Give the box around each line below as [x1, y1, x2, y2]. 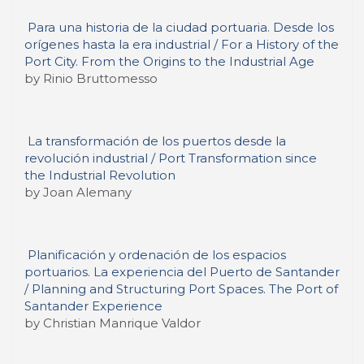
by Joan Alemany [24, 184, 132, 200]
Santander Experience [24, 298, 162, 314]
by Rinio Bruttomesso [24, 71, 158, 86]
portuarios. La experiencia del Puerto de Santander [24, 264, 340, 279]
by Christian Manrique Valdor [24, 315, 201, 331]
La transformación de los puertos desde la [28, 133, 286, 149]
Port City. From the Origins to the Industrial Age [24, 54, 314, 69]
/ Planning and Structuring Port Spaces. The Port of [24, 281, 338, 297]
